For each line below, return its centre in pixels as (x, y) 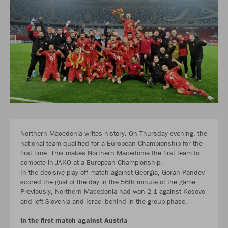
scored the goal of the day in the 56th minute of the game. (109, 182)
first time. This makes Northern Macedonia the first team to (110, 153)
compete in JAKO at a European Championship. (91, 163)
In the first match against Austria (74, 221)
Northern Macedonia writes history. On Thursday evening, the (114, 134)
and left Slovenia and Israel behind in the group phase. (104, 201)
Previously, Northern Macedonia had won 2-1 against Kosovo (113, 192)
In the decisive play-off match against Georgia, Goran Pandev (112, 172)
